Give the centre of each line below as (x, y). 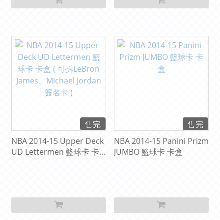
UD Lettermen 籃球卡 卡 (55, 152)
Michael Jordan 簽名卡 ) (54, 174)
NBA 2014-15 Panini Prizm (161, 141)
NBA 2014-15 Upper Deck (57, 141)
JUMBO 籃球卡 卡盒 (148, 152)
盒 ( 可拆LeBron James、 (55, 163)
